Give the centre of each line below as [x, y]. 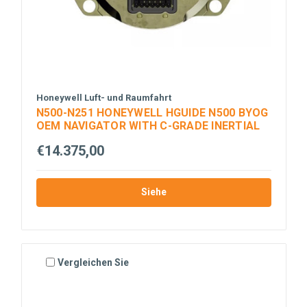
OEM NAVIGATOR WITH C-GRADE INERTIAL [148, 126]
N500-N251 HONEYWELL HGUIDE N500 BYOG [152, 113]
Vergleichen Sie [94, 262]
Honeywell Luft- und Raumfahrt [103, 98]
